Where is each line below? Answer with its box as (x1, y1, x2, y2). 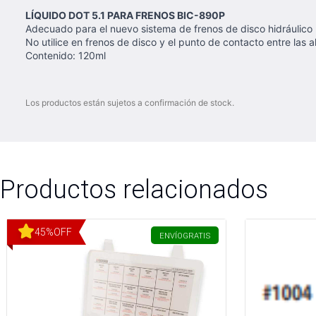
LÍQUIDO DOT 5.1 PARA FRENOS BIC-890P (25, 9, 225, 21)
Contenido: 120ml (25, 49, 106, 61)
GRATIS (183, 231, 210, 241)
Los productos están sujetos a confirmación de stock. (25, 97, 234, 108)
